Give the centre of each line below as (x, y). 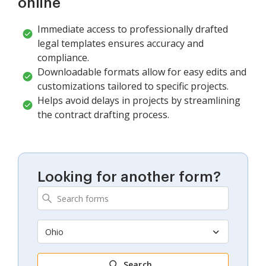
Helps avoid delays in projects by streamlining (139, 101)
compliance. (63, 58)
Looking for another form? (129, 177)
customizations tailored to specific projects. (133, 86)
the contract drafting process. (103, 115)
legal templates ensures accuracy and (121, 44)
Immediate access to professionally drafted (133, 29)
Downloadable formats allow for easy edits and (142, 72)
